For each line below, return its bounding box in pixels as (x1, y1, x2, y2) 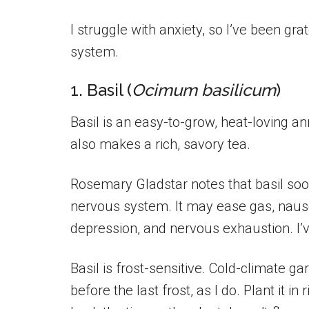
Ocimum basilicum (132, 80, 276, 100)
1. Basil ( (70, 80, 132, 100)
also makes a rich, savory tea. (70, 136, 250, 152)
